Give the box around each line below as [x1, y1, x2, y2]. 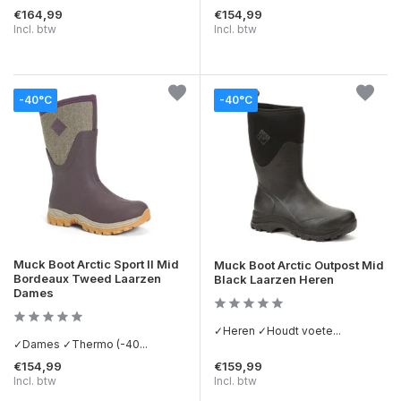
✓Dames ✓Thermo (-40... [13, 337, 148, 351]
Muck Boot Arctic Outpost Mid [214, 257, 384, 272]
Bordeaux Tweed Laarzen [13, 270, 161, 286]
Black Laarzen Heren [214, 271, 334, 286]
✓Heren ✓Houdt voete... [214, 323, 341, 337]
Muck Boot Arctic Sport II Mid [13, 256, 179, 271]
